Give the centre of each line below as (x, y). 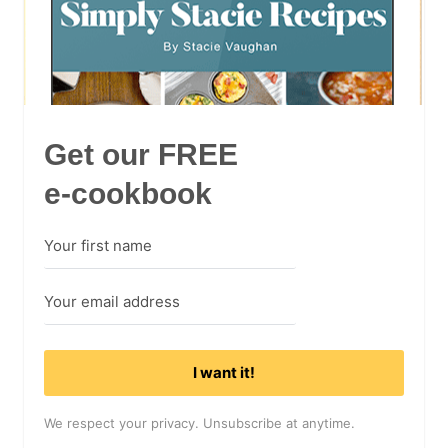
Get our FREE (141, 154)
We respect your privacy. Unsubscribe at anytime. (199, 422)
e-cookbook (128, 193)
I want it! (224, 373)
